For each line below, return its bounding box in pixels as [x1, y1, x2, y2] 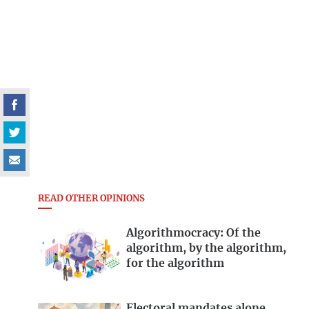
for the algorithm [126, 258, 224, 270]
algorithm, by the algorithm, [126, 243, 286, 255]
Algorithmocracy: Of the [126, 228, 261, 239]
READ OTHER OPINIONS [38, 195, 145, 204]
